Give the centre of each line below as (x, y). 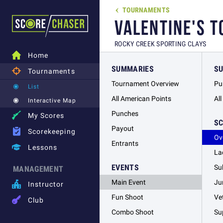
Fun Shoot (127, 197)
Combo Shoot (133, 212)
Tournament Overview (145, 84)
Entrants (125, 143)
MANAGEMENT (38, 169)
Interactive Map (52, 100)
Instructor (46, 184)
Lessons (43, 147)
